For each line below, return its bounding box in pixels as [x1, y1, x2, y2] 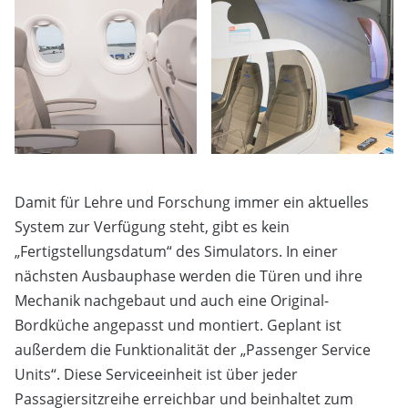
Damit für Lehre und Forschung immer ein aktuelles [15, 192, 369, 213]
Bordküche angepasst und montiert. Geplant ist [15, 315, 342, 336]
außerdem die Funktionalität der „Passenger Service [15, 340, 371, 361]
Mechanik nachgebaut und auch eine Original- [15, 291, 329, 311]
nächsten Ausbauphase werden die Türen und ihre [15, 266, 362, 287]
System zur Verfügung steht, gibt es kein [15, 217, 290, 238]
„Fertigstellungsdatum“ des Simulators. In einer [15, 241, 338, 262]
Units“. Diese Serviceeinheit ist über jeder [15, 364, 298, 385]
